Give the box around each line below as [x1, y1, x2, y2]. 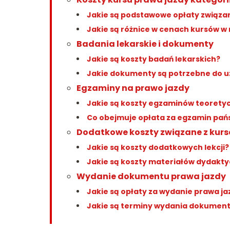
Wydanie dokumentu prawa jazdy [76, 170, 226, 182]
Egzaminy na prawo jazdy [76, 82, 189, 94]
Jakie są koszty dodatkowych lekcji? [87, 142, 229, 152]
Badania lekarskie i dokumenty [76, 37, 214, 50]
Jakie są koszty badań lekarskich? [87, 53, 220, 64]
